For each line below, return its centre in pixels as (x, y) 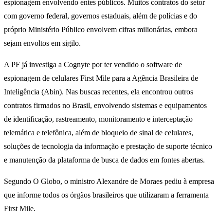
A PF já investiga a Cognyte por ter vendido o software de (93, 65)
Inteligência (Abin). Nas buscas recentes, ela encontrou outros (99, 92)
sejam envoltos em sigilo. (42, 43)
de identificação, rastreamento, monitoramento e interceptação (98, 119)
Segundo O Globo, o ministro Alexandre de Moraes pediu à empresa (109, 182)
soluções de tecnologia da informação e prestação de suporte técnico (108, 146)
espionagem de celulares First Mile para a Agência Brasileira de (101, 78)
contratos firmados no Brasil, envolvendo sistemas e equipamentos (105, 106)
